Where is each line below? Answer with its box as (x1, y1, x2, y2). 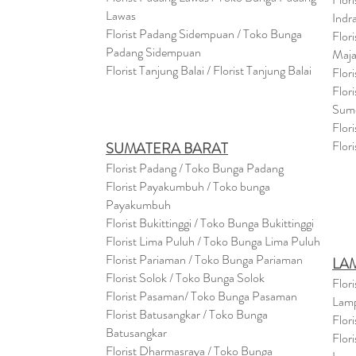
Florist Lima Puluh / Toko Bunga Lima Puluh (106, 232, 320, 250)
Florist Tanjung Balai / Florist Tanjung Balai (106, 61, 311, 79)
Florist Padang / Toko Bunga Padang (106, 159, 284, 177)
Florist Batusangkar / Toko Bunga (106, 305, 268, 323)
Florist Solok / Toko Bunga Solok (106, 269, 265, 287)
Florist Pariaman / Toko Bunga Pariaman (106, 250, 303, 269)
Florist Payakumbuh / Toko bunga (106, 177, 270, 195)
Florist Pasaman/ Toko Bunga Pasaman (106, 287, 297, 305)
